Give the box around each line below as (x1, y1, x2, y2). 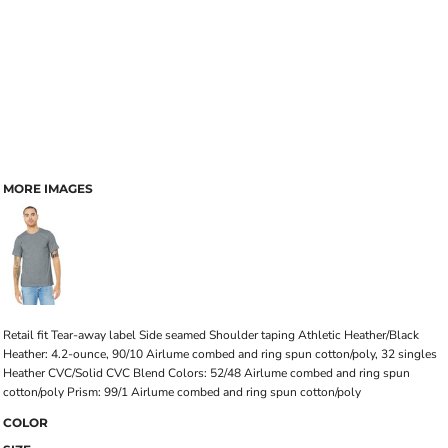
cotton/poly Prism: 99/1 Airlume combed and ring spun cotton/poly (3, 384, 361, 400)
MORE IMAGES (3, 181, 93, 196)
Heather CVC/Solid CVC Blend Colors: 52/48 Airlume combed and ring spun (3, 365, 410, 381)
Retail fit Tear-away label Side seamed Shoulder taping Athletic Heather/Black (3, 327, 419, 343)
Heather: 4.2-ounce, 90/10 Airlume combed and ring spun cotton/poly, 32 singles (3, 346, 437, 362)
